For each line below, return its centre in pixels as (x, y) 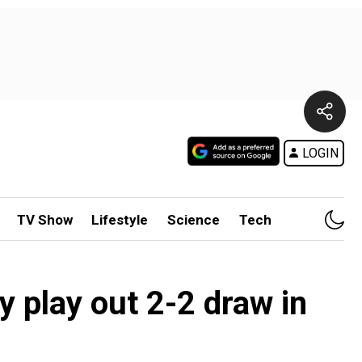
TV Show (44, 220)
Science (194, 220)
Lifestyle (120, 220)
